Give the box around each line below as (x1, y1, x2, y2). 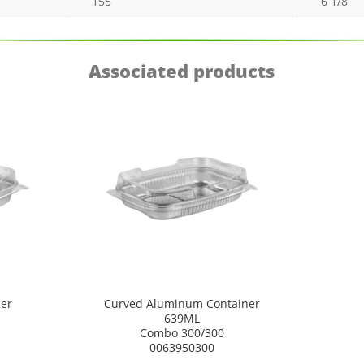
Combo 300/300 (139, 324, 224, 340)
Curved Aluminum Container (103, 295, 260, 311)
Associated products (89, 58, 275, 83)
